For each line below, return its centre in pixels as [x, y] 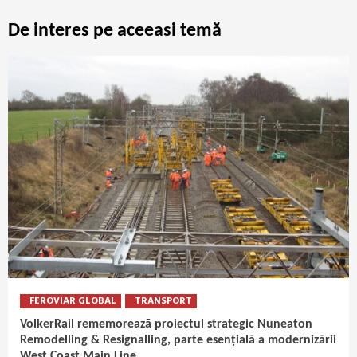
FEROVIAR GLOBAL [73, 302]
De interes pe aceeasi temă [115, 31]
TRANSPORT [163, 302]
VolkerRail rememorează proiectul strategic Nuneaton [166, 325]
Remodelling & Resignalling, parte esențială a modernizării [178, 341]
